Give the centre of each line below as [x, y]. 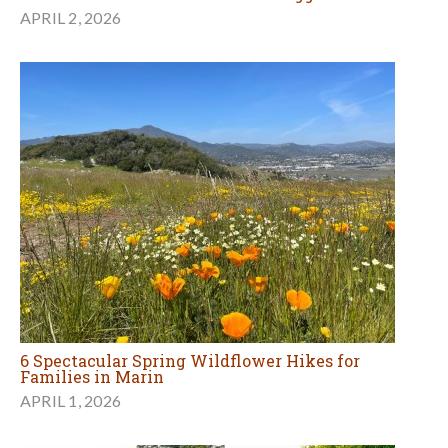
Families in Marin [92, 377]
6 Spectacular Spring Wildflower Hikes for [190, 361]
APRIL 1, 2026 [71, 401]
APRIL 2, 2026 [71, 18]
